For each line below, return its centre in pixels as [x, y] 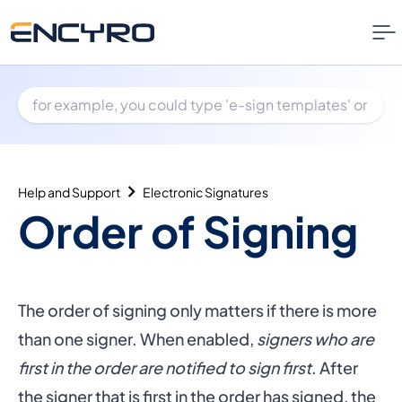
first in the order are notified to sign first [165, 367]
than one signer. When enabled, [137, 339]
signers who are [315, 339]
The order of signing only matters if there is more [197, 310]
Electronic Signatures [205, 192]
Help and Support [69, 192]
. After [335, 367]
